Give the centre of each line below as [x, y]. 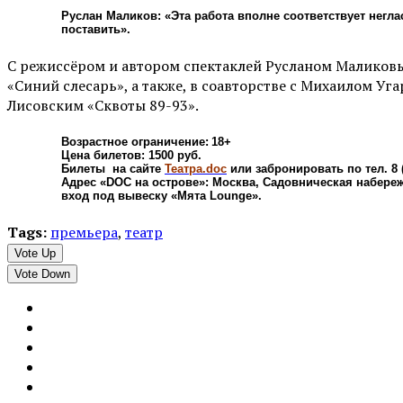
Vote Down [42, 274]
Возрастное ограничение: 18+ [146, 142]
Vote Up [35, 254]
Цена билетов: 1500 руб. [131, 156]
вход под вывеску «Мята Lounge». [161, 196]
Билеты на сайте [113, 169]
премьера [84, 233]
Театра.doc [196, 169]
